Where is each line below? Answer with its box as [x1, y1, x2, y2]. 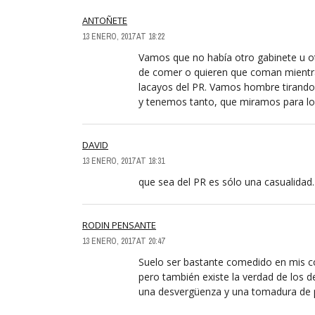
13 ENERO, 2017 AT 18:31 [82, 155, 165, 167]
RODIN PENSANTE [82, 218, 156, 231]
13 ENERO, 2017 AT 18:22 [82, 30, 165, 42]
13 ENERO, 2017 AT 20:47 [82, 235, 165, 247]
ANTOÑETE [82, 13, 127, 27]
